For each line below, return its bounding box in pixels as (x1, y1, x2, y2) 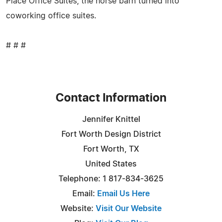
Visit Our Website (96, 204, 162, 213)
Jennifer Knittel (82, 115, 140, 123)
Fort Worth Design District (61, 130, 161, 138)
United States (85, 160, 137, 168)
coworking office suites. (6, 11, 96, 20)
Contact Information (55, 92, 166, 104)
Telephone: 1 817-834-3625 (58, 174, 164, 183)
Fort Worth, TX (83, 145, 139, 153)
